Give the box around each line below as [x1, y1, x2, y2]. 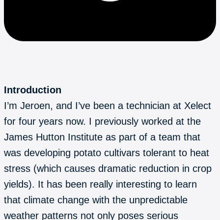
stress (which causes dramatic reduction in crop [4, 163, 212, 174]
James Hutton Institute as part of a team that [4, 131, 200, 142]
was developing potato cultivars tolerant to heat [4, 147, 209, 158]
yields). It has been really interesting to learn [4, 178, 197, 190]
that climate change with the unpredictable [4, 194, 188, 205]
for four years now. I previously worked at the [4, 115, 201, 127]
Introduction [4, 84, 61, 95]
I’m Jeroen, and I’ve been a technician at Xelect [4, 100, 211, 111]
